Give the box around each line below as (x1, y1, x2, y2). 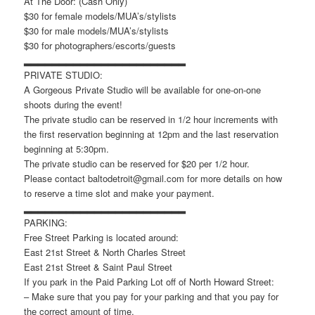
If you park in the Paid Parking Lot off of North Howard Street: (24, 274, 275, 288)
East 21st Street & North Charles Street (24, 245, 186, 259)
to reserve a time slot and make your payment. (24, 186, 215, 200)
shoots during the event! (24, 97, 123, 111)
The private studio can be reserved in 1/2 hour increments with (24, 112, 278, 126)
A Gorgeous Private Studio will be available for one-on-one (24, 82, 262, 96)
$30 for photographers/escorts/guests (24, 38, 176, 52)
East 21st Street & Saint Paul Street (24, 259, 173, 274)
